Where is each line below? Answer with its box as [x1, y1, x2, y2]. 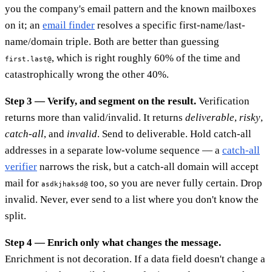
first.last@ [5, 55, 52, 64]
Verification [196, 95, 250, 107]
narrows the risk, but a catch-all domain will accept [37, 161, 259, 173]
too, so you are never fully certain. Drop [88, 177, 262, 189]
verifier [5, 161, 37, 173]
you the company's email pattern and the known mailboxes [5, 3, 256, 15]
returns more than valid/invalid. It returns [5, 112, 185, 124]
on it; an [5, 19, 42, 32]
